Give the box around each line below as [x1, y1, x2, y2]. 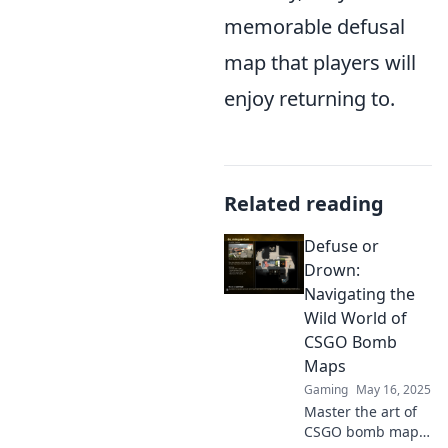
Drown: [304, 259, 360, 281]
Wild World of [304, 307, 407, 329]
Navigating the [304, 283, 415, 305]
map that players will [224, 49, 416, 76]
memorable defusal [224, 13, 405, 40]
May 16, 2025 [356, 381, 431, 398]
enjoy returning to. [224, 85, 395, 112]
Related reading [224, 190, 384, 217]
